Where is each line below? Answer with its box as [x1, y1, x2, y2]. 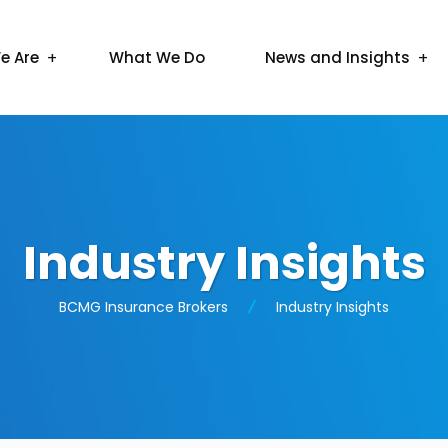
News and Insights [265, 47, 410, 68]
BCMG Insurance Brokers [59, 297, 228, 317]
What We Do [109, 47, 205, 68]
